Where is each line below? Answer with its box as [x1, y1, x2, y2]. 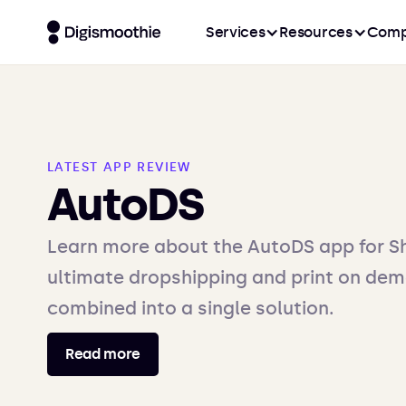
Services [206, 23, 266, 41]
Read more [65, 345, 141, 362]
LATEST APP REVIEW [47, 159, 191, 175]
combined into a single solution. [47, 297, 333, 319]
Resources [279, 23, 353, 41]
